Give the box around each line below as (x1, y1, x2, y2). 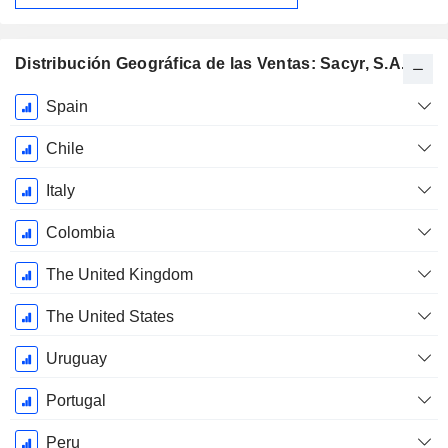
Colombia (45, 224, 115, 242)
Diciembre (14, 139, 87, 157)
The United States (45, 308, 174, 326)
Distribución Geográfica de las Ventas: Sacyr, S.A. (15, 55, 406, 73)
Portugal (45, 392, 106, 410)
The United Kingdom (45, 266, 193, 284)
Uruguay (45, 350, 107, 368)
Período (22, 95, 79, 113)
